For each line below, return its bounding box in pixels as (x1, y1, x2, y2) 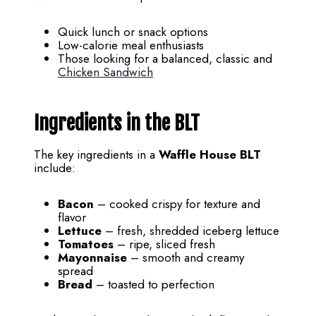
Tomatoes (58, 236, 114, 253)
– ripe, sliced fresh (114, 236, 215, 253)
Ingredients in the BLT (34, 111, 200, 136)
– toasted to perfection (92, 276, 214, 293)
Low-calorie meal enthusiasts (58, 37, 204, 54)
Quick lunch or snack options (58, 23, 208, 41)
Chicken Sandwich (58, 63, 153, 81)
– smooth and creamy (127, 249, 244, 267)
